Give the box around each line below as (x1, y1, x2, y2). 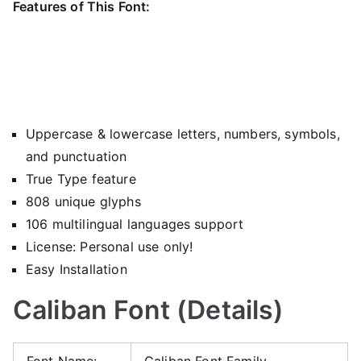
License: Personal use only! (26, 238, 193, 255)
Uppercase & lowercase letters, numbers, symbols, (26, 125, 340, 142)
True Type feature (26, 170, 136, 187)
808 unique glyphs (26, 193, 141, 210)
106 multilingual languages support (26, 215, 244, 232)
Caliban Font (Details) (13, 293, 284, 326)
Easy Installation (26, 260, 127, 277)
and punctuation (26, 147, 127, 164)
